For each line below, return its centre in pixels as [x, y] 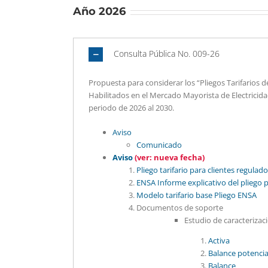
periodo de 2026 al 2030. [131, 108]
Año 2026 [99, 11]
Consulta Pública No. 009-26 [167, 53]
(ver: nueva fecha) [170, 157]
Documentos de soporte [180, 208]
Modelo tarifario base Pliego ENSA [197, 195]
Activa [219, 240]
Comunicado [159, 145]
